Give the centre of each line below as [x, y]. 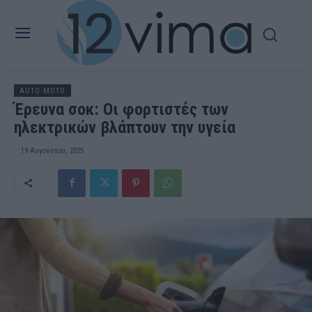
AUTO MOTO [42, 91]
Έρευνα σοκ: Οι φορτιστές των [121, 109]
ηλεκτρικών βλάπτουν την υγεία [125, 127]
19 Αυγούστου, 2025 [52, 150]
